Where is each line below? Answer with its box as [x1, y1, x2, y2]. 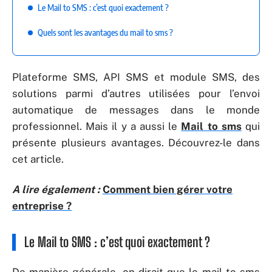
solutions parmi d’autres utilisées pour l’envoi [12, 87, 260, 100]
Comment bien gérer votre [103, 183, 233, 195]
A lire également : [12, 183, 100, 195]
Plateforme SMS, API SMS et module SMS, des [12, 71, 260, 83]
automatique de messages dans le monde [12, 104, 260, 116]
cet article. [12, 153, 64, 165]
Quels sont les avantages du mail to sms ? [38, 27, 173, 38]
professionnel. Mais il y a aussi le [12, 120, 182, 132]
